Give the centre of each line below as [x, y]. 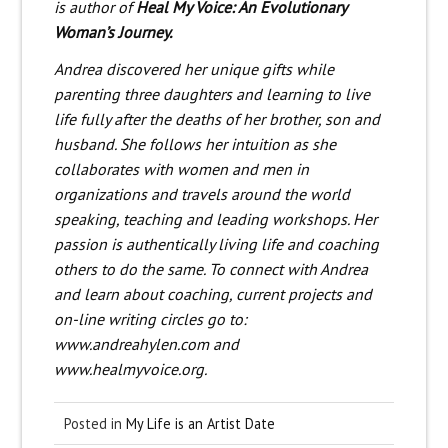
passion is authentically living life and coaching [216, 244]
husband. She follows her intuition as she [194, 144]
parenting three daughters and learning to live [211, 94]
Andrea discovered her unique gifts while [193, 69]
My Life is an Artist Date [200, 424]
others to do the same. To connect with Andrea [210, 269]
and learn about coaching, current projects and [212, 294]
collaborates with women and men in [181, 169]
